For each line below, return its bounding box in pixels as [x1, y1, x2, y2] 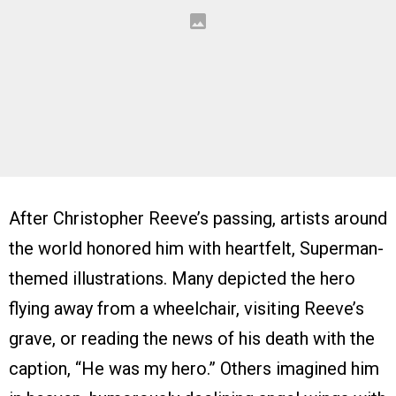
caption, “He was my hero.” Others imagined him [9, 357, 379, 379]
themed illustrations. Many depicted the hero [9, 267, 355, 289]
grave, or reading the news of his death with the [9, 327, 375, 349]
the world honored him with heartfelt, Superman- [9, 237, 384, 259]
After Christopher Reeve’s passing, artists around [9, 207, 387, 229]
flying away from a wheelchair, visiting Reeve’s [9, 297, 364, 319]
